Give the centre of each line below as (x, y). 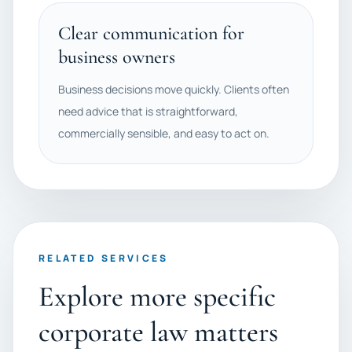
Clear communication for (151, 33)
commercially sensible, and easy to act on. (164, 133)
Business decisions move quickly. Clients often (174, 89)
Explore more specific (157, 297)
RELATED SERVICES (104, 258)
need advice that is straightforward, (148, 111)
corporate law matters (158, 332)
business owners (117, 57)
